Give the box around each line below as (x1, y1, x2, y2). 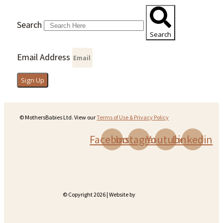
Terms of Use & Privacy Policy (97, 113, 169, 121)
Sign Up (20, 75, 44, 85)
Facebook (90, 132, 134, 147)
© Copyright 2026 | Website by (63, 191, 136, 199)
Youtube (146, 132, 185, 147)
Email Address (16, 51, 72, 63)
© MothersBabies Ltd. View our (19, 113, 97, 121)
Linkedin (172, 132, 213, 147)
